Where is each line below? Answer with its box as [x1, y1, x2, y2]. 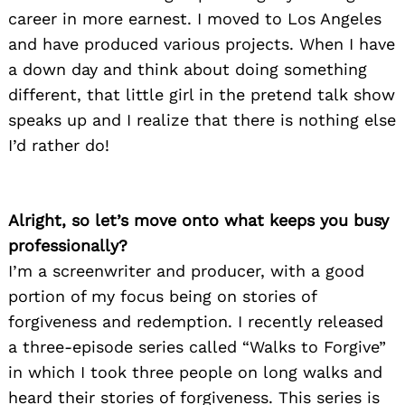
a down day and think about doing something [8, 60, 367, 80]
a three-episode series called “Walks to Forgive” [8, 337, 386, 357]
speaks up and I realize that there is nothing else [8, 110, 396, 130]
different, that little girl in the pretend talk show [8, 85, 395, 105]
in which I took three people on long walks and [8, 363, 382, 382]
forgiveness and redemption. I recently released [8, 312, 383, 332]
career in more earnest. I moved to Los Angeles [8, 9, 381, 29]
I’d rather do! [8, 136, 109, 155]
